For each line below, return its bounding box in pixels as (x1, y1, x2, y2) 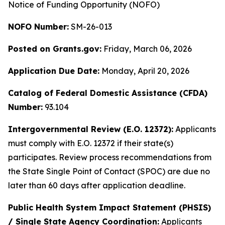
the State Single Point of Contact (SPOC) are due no (8, 166, 210, 176)
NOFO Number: (8, 22, 69, 32)
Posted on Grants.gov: (8, 44, 101, 54)
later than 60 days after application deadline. (8, 180, 185, 190)
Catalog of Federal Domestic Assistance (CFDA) (8, 88, 207, 98)
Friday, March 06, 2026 (101, 44, 192, 54)
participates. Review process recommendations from (8, 152, 211, 162)
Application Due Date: (8, 66, 99, 76)
